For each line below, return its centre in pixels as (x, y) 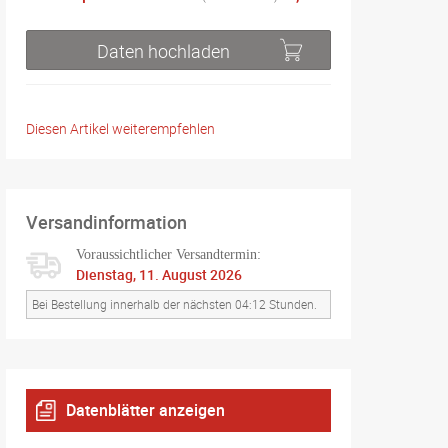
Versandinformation (106, 222)
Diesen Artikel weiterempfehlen (120, 128)
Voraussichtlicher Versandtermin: (168, 254)
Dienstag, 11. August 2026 (159, 274)
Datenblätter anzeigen (145, 410)
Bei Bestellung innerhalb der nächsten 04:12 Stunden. (174, 304)
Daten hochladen (163, 51)
